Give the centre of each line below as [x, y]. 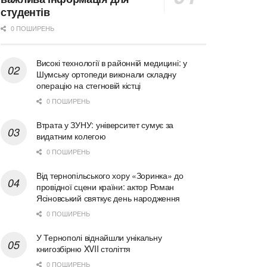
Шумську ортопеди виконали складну [106, 74]
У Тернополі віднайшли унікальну [99, 237]
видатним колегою [71, 136]
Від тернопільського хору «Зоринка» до [110, 176]
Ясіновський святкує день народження [108, 198]
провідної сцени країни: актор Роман [105, 187]
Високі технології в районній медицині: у [112, 63]
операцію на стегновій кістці [89, 86]
